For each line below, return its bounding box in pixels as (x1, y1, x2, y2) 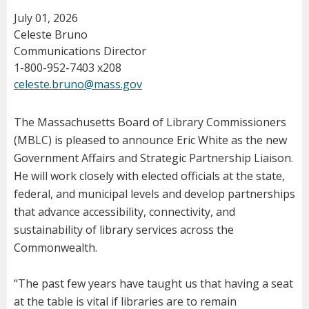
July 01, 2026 (14, 10, 78, 26)
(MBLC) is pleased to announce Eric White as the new (14, 132, 287, 148)
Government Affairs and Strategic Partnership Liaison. (14, 150, 293, 166)
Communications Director (14, 43, 146, 59)
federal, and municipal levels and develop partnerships (14, 186, 295, 202)
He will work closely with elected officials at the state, (14, 168, 285, 184)
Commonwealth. (14, 240, 97, 256)
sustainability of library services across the (14, 222, 234, 238)
